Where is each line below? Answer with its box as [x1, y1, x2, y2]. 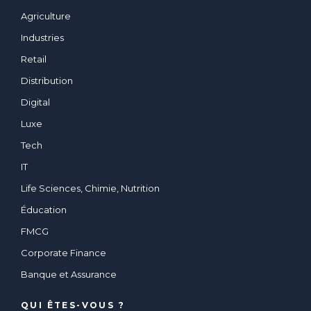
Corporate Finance [21, 247, 106, 259]
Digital [21, 96, 50, 108]
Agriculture [21, 10, 71, 22]
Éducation [21, 204, 67, 216]
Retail [21, 53, 47, 65]
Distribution [21, 75, 73, 87]
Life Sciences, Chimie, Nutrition [21, 183, 160, 194]
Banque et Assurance [21, 269, 117, 280]
